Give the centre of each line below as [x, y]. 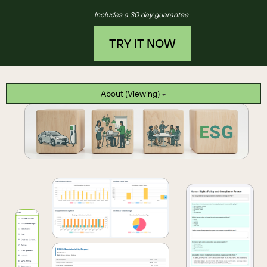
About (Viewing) [143, 94]
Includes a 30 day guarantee [142, 14]
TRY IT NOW [142, 43]
